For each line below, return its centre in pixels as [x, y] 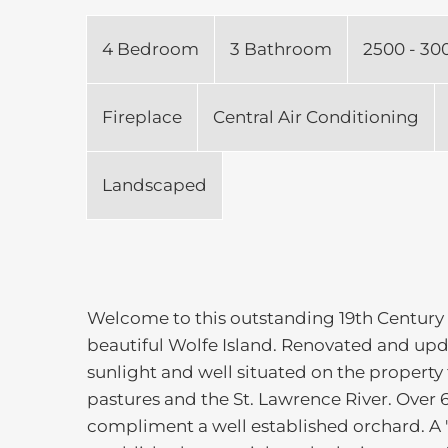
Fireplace [142, 117]
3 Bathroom [281, 49]
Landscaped [154, 185]
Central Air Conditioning [316, 117]
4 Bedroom [150, 49]
